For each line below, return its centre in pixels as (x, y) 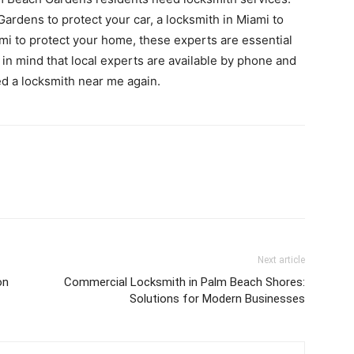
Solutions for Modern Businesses (217, 299)
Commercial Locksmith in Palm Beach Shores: (185, 282)
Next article (281, 260)
